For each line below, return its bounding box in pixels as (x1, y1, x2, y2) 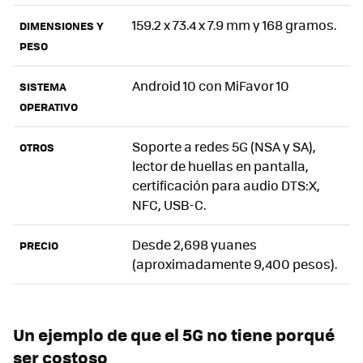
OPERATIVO (19, 98, 78, 114)
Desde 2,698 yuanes (132, 234, 257, 254)
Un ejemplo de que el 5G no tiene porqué (13, 321, 335, 347)
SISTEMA (19, 78, 66, 94)
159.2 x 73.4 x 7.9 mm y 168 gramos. (132, 15, 336, 34)
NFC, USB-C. (132, 194, 206, 214)
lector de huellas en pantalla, (132, 156, 309, 175)
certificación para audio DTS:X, (132, 175, 320, 194)
